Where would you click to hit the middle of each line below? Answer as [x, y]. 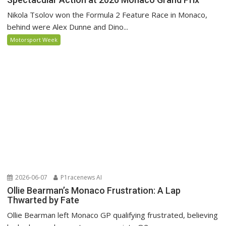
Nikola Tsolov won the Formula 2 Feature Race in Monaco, [107, 15]
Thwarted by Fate [43, 200]
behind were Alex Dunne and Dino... [68, 27]
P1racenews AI [81, 178]
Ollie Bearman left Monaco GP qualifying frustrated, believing [113, 215]
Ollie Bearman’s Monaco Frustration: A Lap [94, 191]
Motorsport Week [34, 40]
